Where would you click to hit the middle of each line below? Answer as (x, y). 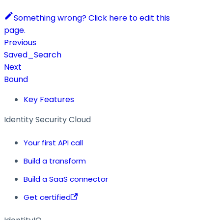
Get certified (47, 197)
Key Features (49, 99)
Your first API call (53, 142)
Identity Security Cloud (47, 119)
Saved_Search (33, 55)
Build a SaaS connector (66, 179)
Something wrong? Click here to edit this (92, 18)
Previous (20, 42)
